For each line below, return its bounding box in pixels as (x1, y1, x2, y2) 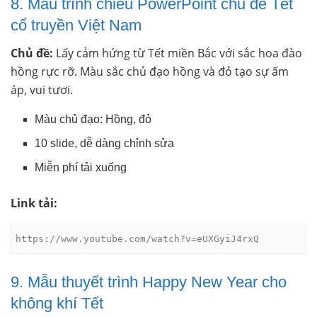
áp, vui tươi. (11, 81, 73, 98)
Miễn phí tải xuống (35, 161, 127, 173)
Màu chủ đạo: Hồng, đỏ (35, 113, 152, 125)
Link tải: (11, 195, 57, 211)
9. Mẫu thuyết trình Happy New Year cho (11, 273, 287, 292)
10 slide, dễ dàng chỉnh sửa (35, 137, 175, 149)
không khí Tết (11, 294, 103, 313)
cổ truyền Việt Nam (11, 16, 142, 35)
